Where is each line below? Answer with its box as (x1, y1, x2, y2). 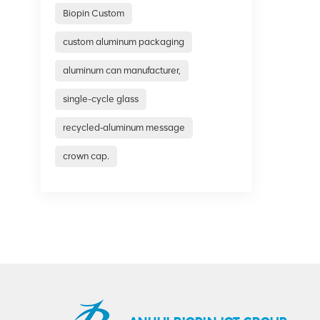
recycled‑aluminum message (63, 121, 186, 133)
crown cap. (63, 150, 110, 161)
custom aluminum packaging (63, 36, 185, 47)
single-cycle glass (63, 93, 139, 104)
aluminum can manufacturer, (63, 64, 181, 76)
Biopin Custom (63, 7, 125, 19)
